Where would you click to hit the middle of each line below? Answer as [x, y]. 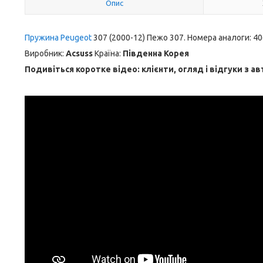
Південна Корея [156, 53]
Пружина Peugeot [59, 38]
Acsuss [79, 53]
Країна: [108, 53]
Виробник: [45, 53]
